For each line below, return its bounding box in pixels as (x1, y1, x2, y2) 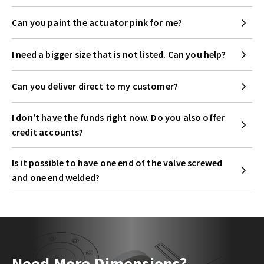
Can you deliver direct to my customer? (12, 80, 179, 93)
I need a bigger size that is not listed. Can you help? (12, 48, 226, 61)
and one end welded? (12, 171, 100, 184)
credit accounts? (12, 126, 84, 138)
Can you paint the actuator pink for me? (12, 16, 183, 29)
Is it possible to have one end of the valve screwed (12, 157, 223, 169)
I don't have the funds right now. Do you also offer (12, 111, 225, 124)
